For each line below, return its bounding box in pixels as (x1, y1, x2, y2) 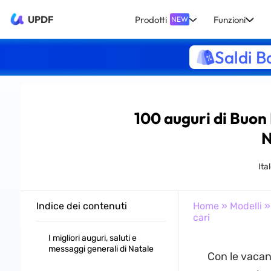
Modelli (229, 200, 262, 212)
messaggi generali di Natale (48, 244, 154, 254)
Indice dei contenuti (36, 200, 127, 212)
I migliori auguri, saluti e (48, 233, 137, 243)
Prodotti (134, 13, 167, 25)
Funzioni (214, 13, 246, 25)
